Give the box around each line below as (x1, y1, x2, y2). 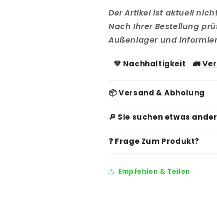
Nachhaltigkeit (123, 59, 186, 69)
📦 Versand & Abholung (108, 88, 205, 98)
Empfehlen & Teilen (118, 166, 190, 176)
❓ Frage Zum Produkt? (108, 136, 200, 146)
